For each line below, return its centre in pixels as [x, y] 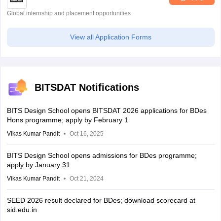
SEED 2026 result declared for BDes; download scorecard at [101, 200]
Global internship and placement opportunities [69, 13]
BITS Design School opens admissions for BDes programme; [102, 155]
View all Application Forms [110, 37]
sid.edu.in [22, 210]
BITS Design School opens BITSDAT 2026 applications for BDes [107, 110]
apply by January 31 [38, 165]
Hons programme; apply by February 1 [67, 120]
